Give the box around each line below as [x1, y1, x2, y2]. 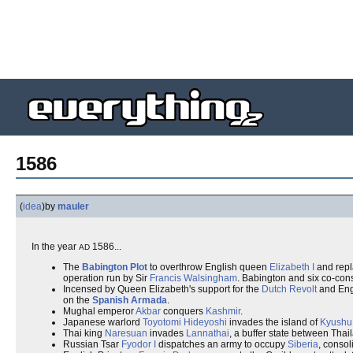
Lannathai [186, 328, 229, 339]
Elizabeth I [269, 262, 314, 273]
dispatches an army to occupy [156, 339, 288, 350]
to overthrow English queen [147, 262, 269, 273]
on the [63, 295, 92, 306]
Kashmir [206, 306, 240, 317]
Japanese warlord [63, 317, 143, 328]
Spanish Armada [92, 295, 167, 306]
